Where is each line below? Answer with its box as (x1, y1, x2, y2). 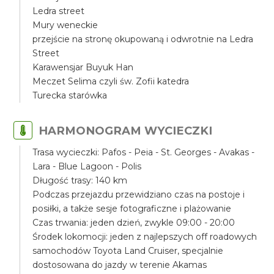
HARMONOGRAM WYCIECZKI (39, 124, 213, 138)
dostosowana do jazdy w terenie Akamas (32, 259, 207, 270)
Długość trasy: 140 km (32, 175, 128, 186)
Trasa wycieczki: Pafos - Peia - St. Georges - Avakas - (32, 147, 255, 158)
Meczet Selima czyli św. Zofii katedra (32, 76, 190, 87)
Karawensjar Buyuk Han (32, 62, 134, 73)
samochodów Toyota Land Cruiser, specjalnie (32, 245, 224, 256)
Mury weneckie (32, 20, 98, 31)
